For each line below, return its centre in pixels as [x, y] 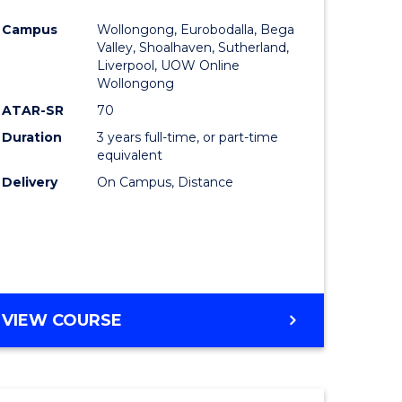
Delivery [30, 183]
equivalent [130, 156]
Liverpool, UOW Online [169, 66]
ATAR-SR [33, 111]
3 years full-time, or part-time [188, 138]
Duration [32, 138]
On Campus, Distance [166, 183]
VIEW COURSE [62, 321]
